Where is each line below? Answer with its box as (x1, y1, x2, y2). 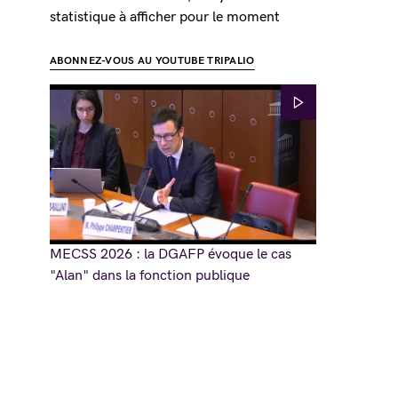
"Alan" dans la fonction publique (50, 267, 250, 284)
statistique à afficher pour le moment (50, 9, 280, 26)
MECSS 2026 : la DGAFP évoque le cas (50, 246, 291, 263)
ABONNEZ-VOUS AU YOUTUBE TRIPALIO (50, 54, 255, 68)
